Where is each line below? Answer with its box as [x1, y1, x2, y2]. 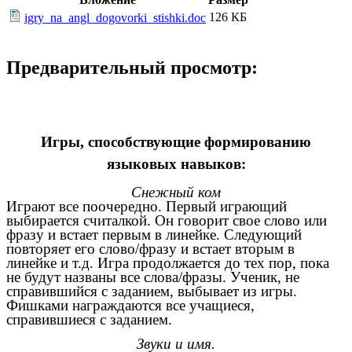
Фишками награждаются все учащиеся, [6, 297, 255, 314]
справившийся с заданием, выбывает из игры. [6, 283, 297, 300]
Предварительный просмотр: [6, 57, 258, 79]
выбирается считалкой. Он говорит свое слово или [6, 212, 327, 229]
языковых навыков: [106, 155, 246, 172]
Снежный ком [131, 184, 221, 201]
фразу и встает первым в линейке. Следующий [6, 226, 302, 244]
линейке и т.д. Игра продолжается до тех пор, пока [6, 255, 329, 272]
